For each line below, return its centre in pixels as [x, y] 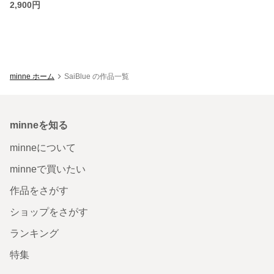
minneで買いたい [48, 169]
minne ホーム [32, 76]
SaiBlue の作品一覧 [97, 76]
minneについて [43, 147]
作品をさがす [39, 190]
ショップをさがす [49, 212]
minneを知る [39, 125]
